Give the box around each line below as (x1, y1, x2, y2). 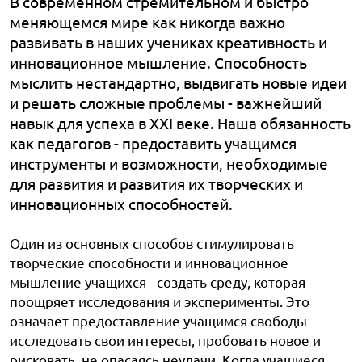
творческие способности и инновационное (10, 254, 288, 271)
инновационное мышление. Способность (10, 53, 307, 72)
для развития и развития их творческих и (10, 174, 303, 193)
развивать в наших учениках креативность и (10, 32, 327, 52)
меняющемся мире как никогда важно (10, 12, 285, 32)
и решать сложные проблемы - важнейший (10, 93, 322, 112)
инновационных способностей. (10, 194, 233, 213)
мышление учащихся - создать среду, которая (10, 273, 305, 290)
